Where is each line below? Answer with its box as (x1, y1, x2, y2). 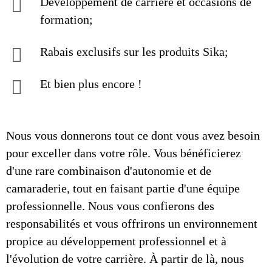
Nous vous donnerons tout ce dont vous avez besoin (6, 129, 260, 142)
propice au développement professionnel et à (6, 234, 226, 248)
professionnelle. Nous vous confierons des (6, 199, 214, 212)
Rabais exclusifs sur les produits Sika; (40, 45, 228, 58)
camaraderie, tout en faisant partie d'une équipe (6, 182, 240, 195)
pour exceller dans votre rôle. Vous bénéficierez (6, 146, 241, 160)
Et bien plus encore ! (40, 77, 142, 90)
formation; (40, 13, 93, 26)
